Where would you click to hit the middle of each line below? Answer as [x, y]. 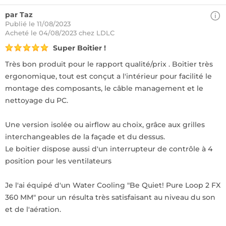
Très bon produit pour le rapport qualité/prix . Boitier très [109, 64]
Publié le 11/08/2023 [38, 24]
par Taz [19, 15]
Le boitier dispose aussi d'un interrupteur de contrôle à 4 [109, 149]
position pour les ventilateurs [58, 161]
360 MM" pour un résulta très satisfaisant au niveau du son [110, 197]
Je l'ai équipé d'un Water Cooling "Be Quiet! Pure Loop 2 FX [113, 185]
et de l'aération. [33, 209]
